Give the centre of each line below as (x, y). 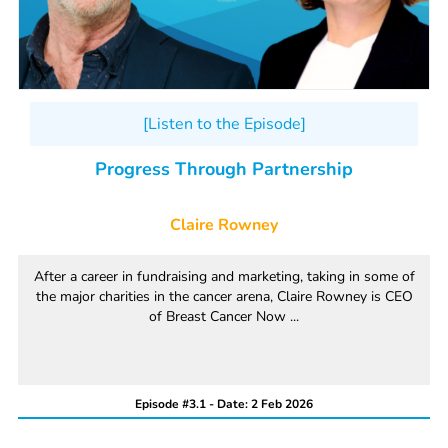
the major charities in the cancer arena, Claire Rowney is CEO (224, 297)
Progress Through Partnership (224, 169)
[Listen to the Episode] (224, 124)
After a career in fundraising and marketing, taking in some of (224, 277)
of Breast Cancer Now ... (224, 317)
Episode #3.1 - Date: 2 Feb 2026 (224, 404)
